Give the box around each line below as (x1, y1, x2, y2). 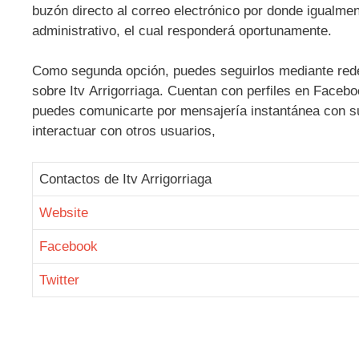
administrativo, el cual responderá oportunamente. (32, 22, 332, 38)
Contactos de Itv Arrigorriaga (39, 171, 212, 187)
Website (39, 204, 88, 220)
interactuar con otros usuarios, (32, 123, 216, 139)
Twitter (39, 272, 79, 288)
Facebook (39, 238, 98, 254)
